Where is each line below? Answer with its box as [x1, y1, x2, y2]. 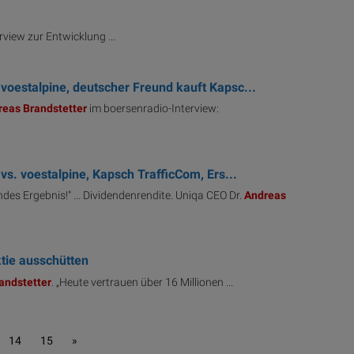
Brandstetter [22, 102, 87, 116]
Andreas [243, 188, 286, 202]
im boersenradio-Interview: [86, 102, 219, 116]
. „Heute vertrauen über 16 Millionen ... [51, 275, 233, 289]
